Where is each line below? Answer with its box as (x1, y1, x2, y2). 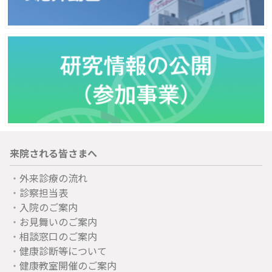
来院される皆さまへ (10, 146, 97, 161)
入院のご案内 (19, 200, 78, 215)
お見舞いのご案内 (19, 214, 97, 229)
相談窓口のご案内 (19, 229, 97, 244)
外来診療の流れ (19, 171, 87, 186)
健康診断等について (19, 243, 107, 259)
